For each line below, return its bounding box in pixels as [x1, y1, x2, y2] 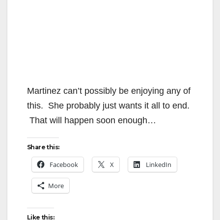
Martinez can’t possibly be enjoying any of [27, 86, 191, 96]
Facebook [50, 160, 78, 169]
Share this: [27, 143, 59, 151]
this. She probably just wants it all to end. [27, 101, 190, 111]
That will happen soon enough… [27, 115, 156, 126]
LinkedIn [146, 160, 171, 169]
